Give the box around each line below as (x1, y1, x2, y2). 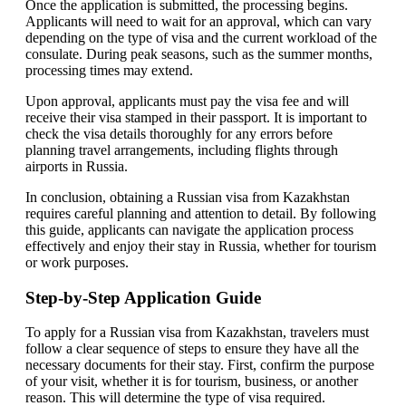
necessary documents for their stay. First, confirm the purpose (25, 357, 374, 373)
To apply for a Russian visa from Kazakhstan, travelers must (25, 324, 369, 341)
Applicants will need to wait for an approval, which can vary (25, 13, 372, 29)
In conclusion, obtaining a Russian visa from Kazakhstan (25, 188, 350, 205)
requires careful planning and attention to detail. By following (25, 205, 376, 221)
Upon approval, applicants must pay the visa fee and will (25, 92, 349, 109)
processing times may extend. (25, 62, 193, 78)
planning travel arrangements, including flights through (25, 141, 338, 158)
